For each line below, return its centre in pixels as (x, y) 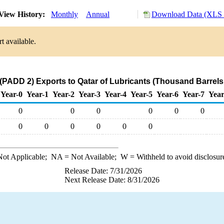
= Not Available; (91, 157)
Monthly (64, 14)
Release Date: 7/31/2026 (103, 171)
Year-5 (141, 94)
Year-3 (89, 94)
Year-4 (115, 94)
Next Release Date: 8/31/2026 (112, 180)
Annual (98, 14)
